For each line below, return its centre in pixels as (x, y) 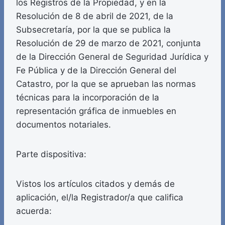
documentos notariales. (64, 125)
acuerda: (34, 211)
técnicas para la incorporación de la (88, 98)
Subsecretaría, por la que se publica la (93, 30)
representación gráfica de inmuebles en (96, 111)
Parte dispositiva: (51, 154)
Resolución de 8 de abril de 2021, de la (95, 16)
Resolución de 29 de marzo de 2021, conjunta (108, 43)
